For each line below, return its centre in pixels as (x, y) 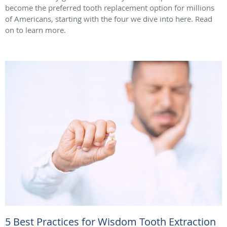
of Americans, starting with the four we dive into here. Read (109, 19)
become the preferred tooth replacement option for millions (110, 8)
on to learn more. (35, 30)
